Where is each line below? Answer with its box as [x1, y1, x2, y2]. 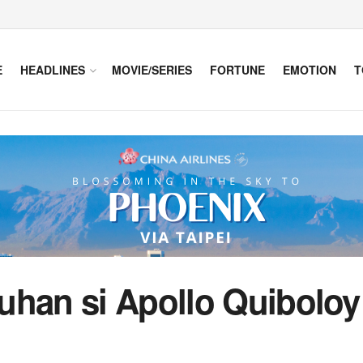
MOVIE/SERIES [112, 62, 192, 78]
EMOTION [283, 62, 336, 78]
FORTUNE [210, 62, 265, 78]
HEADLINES [20, 62, 85, 78]
